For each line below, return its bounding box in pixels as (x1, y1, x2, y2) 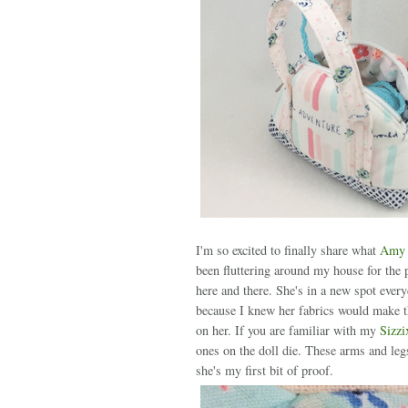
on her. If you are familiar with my (195, 321, 380, 340)
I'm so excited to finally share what (195, 241, 380, 260)
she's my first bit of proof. (195, 362, 333, 380)
